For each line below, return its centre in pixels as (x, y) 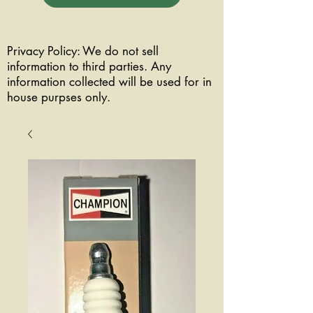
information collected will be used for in (109, 82)
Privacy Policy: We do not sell (83, 51)
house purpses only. (60, 97)
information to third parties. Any (89, 67)
